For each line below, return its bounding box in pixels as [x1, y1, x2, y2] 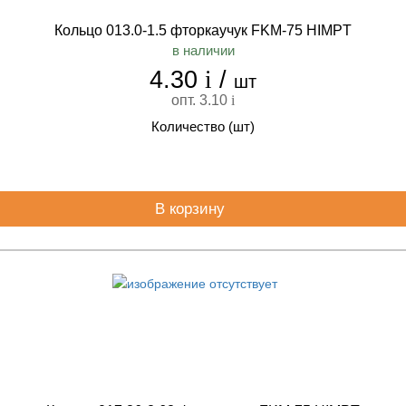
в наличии [171, 43, 235, 58]
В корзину [154, 200, 229, 217]
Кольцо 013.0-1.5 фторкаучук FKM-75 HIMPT [54, 23, 352, 38]
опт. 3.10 [171, 92, 231, 108]
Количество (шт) [151, 119, 255, 134]
